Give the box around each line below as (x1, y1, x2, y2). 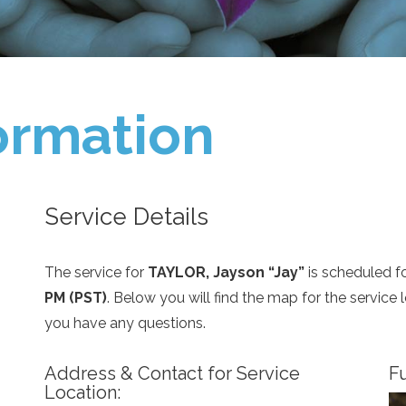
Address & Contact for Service (43, 362, 300, 384)
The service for (43, 264, 148, 281)
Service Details (43, 203, 208, 230)
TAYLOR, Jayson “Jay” (147, 264, 304, 281)
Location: (43, 382, 121, 403)
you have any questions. (43, 314, 206, 332)
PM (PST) (43, 289, 107, 306)
